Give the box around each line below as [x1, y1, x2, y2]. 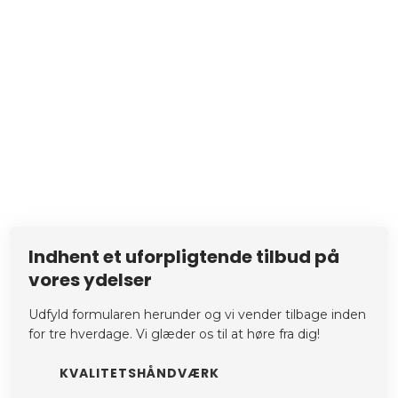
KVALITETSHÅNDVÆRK [60, 363, 220, 382]
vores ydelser [28, 267, 153, 293]
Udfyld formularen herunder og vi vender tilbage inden [28, 306, 367, 323]
